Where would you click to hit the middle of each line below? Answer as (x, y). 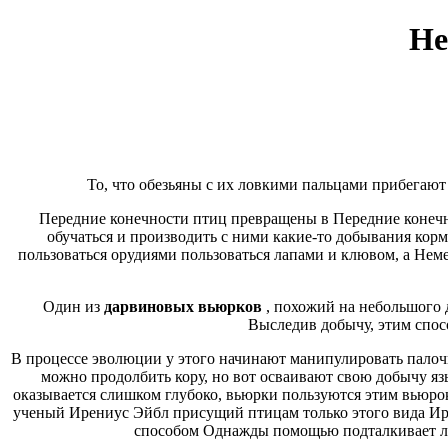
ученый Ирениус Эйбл (90, 412)
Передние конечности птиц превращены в (186, 218)
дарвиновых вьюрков (184, 306)
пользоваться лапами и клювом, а (295, 254)
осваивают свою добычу (343, 376)
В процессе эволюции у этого (115, 358)
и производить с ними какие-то (224, 236)
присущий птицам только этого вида (298, 412)
